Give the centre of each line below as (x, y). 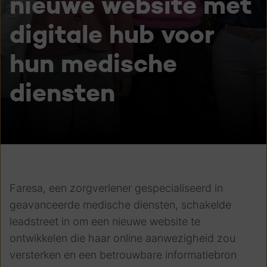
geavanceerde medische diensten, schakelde (120, 205)
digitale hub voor (112, 34)
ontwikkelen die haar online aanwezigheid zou (122, 238)
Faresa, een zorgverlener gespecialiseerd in (116, 188)
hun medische (93, 63)
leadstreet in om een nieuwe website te (105, 221)
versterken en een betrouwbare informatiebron (123, 255)
